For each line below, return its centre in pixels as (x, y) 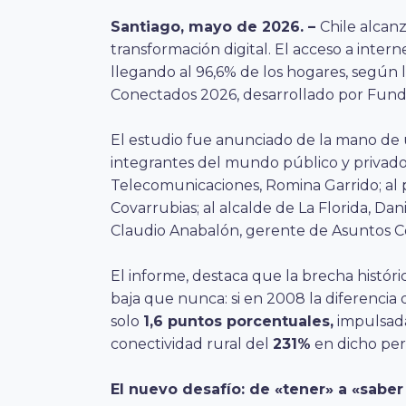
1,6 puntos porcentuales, (238, 321)
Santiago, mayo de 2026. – (215, 26)
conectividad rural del (192, 343)
